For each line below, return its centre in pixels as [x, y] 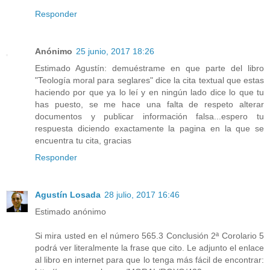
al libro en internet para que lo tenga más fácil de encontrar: [149, 260]
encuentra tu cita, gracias [83, 141]
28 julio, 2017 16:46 [142, 195]
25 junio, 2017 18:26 [115, 52]
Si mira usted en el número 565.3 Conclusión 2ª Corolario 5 [149, 236]
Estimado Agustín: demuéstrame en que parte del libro [149, 68]
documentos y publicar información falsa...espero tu [149, 117]
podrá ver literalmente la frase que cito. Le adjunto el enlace [149, 248]
